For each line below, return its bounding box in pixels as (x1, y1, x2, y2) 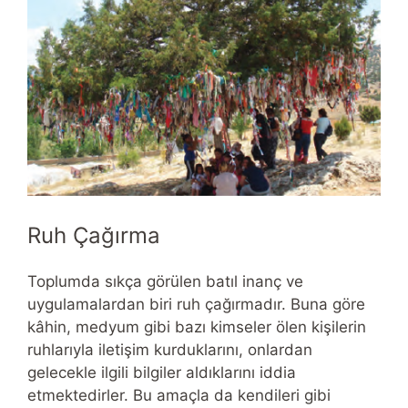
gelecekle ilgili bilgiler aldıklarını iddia (27, 362, 296, 382)
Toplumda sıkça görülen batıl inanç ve (27, 271, 303, 291)
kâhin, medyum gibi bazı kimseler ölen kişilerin (27, 317, 366, 336)
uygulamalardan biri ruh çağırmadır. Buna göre (27, 294, 365, 313)
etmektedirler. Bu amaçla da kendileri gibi (27, 385, 331, 404)
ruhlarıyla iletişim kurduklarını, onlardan (27, 340, 312, 359)
